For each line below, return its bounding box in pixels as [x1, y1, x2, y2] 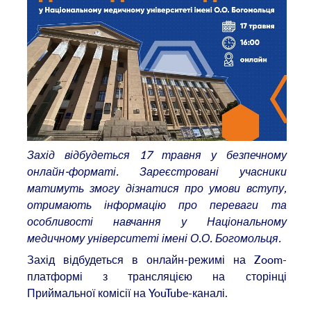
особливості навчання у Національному [27, 213, 287, 229]
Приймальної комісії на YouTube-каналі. [27, 285, 228, 301]
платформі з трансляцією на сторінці [27, 269, 287, 285]
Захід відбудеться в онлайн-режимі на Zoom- [27, 252, 287, 268]
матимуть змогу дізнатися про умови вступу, [27, 180, 287, 196]
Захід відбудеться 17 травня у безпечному [27, 146, 287, 162]
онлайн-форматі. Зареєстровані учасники [27, 163, 287, 179]
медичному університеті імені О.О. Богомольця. [27, 230, 282, 246]
